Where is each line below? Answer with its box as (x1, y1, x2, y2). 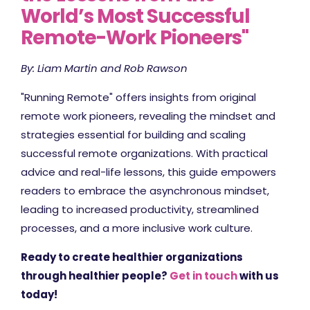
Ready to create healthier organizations (21, 249, 243, 264)
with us (239, 268, 279, 283)
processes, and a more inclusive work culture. (21, 220, 255, 235)
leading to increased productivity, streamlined (21, 201, 259, 217)
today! (21, 286, 57, 302)
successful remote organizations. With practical (21, 145, 268, 161)
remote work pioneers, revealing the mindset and (21, 108, 275, 123)
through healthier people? (21, 268, 167, 283)
